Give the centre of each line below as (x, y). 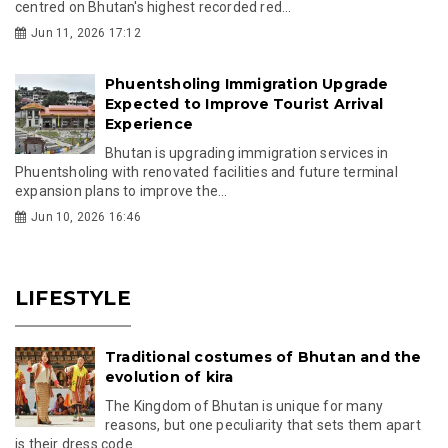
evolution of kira (169, 376)
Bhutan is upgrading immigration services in (247, 152)
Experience (149, 123)
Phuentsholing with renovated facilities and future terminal (206, 171)
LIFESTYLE (73, 297)
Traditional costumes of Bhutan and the (263, 356)
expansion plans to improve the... (121, 190)
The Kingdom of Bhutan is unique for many (244, 405)
